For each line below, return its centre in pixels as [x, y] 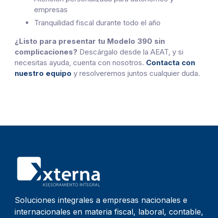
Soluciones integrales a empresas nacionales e [101, 200]
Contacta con [171, 63]
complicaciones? [47, 52]
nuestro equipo [43, 73]
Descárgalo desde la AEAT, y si [131, 52]
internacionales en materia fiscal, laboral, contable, [109, 212]
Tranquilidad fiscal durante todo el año [97, 23]
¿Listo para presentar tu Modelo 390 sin [90, 41]
